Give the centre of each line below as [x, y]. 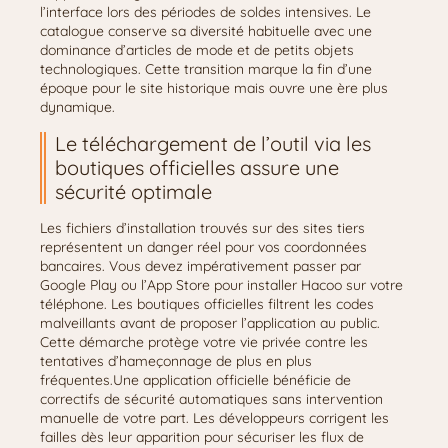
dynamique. [77, 107]
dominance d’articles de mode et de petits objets [197, 50]
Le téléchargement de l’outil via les [213, 143]
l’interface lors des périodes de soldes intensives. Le [205, 12]
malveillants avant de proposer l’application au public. [210, 323]
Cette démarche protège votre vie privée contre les [204, 342]
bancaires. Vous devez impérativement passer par [200, 266]
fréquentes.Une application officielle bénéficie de [195, 380]
